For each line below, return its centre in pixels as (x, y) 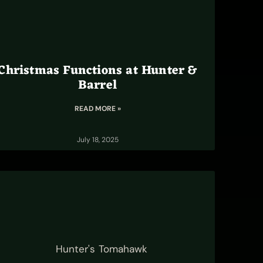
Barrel (97, 85)
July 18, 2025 (97, 140)
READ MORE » (97, 109)
